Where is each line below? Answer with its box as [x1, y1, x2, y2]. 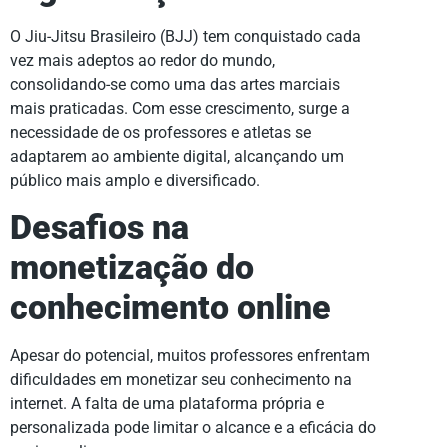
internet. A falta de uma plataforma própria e [10, 393, 324, 413]
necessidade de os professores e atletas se [10, 123, 311, 143]
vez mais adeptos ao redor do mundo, [10, 51, 275, 71]
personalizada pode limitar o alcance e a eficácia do [10, 417, 376, 437]
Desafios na [10, 207, 189, 247]
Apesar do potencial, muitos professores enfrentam [10, 345, 370, 365]
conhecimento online [10, 287, 331, 327]
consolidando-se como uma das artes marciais [10, 75, 340, 95]
